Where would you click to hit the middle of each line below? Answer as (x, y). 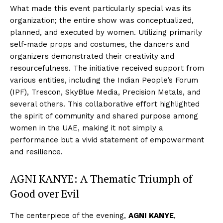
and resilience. (36, 152)
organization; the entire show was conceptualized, (102, 20)
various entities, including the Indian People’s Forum (104, 80)
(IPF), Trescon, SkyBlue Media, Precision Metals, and (105, 92)
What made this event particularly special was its (101, 8)
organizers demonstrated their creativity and (92, 56)
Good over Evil (45, 193)
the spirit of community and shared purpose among (104, 116)
